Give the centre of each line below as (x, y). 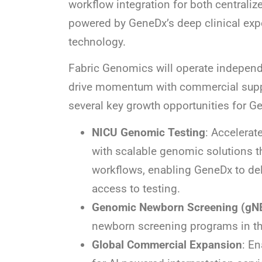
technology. (97, 42)
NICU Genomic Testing (149, 132)
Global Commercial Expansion (167, 244)
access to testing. (136, 188)
